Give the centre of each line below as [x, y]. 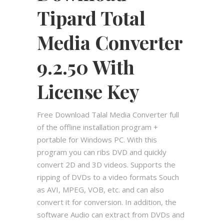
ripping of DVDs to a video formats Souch [108, 177]
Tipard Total [91, 18]
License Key [88, 91]
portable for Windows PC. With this [97, 140]
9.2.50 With [86, 67]
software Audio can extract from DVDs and [111, 215]
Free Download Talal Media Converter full [108, 115]
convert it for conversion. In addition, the [107, 202]
